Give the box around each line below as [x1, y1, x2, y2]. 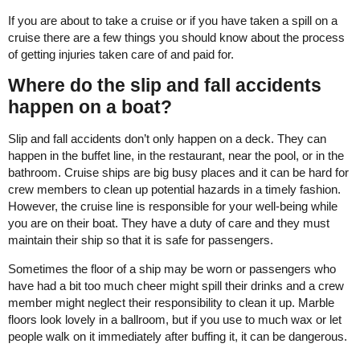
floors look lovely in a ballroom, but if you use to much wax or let [8, 313, 342, 327]
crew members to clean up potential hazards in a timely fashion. [8, 182, 341, 197]
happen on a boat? [8, 96, 172, 118]
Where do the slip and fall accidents [8, 75, 321, 96]
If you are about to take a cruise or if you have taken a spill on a [8, 14, 337, 28]
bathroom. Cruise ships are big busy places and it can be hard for [8, 166, 349, 180]
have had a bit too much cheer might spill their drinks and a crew [8, 279, 344, 293]
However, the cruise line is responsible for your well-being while [8, 199, 337, 214]
